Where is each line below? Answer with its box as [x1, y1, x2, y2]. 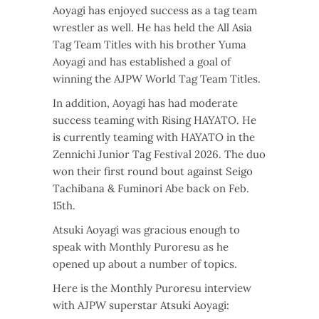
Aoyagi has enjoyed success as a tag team [53, 4, 257, 18]
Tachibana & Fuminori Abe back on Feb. [53, 182, 249, 196]
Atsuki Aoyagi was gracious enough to [53, 223, 240, 237]
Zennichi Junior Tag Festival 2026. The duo [53, 147, 266, 162]
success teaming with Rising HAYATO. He [53, 113, 256, 127]
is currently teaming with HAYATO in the [53, 130, 255, 145]
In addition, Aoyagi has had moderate [53, 96, 238, 110]
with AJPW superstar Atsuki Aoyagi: [53, 298, 229, 313]
